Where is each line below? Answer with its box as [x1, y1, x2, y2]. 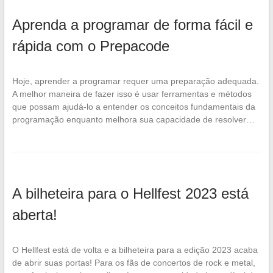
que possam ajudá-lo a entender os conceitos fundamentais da [12, 101, 255, 112]
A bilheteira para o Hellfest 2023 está [12, 185, 249, 202]
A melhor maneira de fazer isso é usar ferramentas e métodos [12, 88, 252, 99]
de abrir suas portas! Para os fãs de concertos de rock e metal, [12, 257, 255, 268]
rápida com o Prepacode [12, 37, 169, 54]
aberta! [12, 206, 57, 223]
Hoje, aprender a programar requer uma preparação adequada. [12, 76, 259, 86]
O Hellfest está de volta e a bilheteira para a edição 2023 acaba [12, 244, 258, 255]
